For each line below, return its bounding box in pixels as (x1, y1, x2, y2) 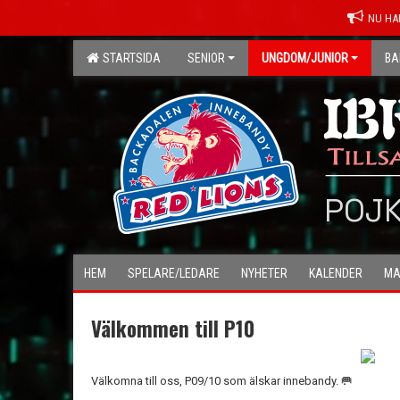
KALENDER (309, 266, 362, 280)
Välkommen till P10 (91, 313, 254, 344)
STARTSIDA (97, 51, 161, 65)
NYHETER (241, 266, 287, 280)
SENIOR (187, 51, 225, 65)
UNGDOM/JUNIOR (262, 51, 348, 65)
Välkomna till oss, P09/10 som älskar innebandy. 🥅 (91, 374, 353, 387)
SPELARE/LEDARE (128, 266, 220, 280)
